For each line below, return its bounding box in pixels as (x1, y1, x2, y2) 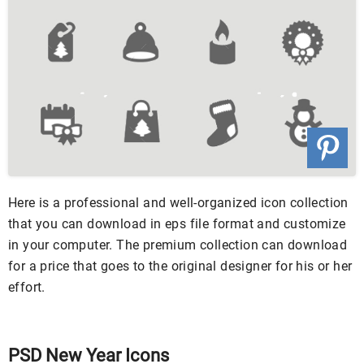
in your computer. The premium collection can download (8, 237, 348, 253)
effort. (8, 279, 45, 296)
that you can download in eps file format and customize (8, 216, 346, 232)
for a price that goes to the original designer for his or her (8, 258, 353, 275)
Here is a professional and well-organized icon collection (8, 195, 349, 211)
